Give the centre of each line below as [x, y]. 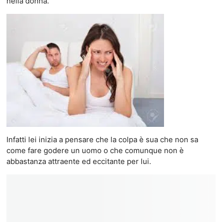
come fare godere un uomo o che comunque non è [95, 150]
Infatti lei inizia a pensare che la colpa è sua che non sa [102, 139]
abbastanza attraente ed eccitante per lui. [79, 161]
